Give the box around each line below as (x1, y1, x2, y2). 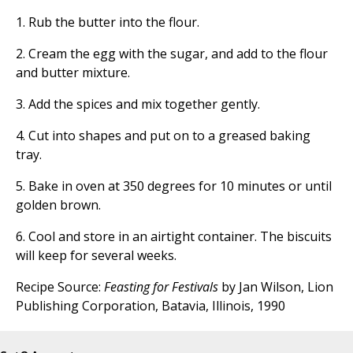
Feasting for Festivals (104, 278, 218, 296)
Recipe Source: (16, 278, 104, 296)
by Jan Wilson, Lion (218, 278, 333, 296)
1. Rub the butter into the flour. (16, 13, 199, 32)
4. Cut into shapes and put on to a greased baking (16, 127, 310, 145)
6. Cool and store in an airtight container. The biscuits (16, 228, 332, 246)
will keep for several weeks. (16, 247, 176, 265)
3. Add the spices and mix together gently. (16, 95, 260, 113)
